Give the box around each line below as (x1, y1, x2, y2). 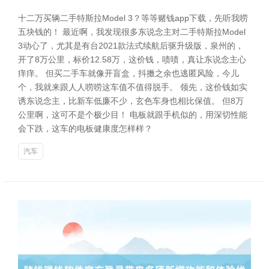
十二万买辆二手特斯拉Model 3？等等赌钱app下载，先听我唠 (18, 13, 248, 23)
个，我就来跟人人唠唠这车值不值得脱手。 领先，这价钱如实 (18, 82, 247, 92)
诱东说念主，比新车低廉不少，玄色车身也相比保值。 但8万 (18, 96, 244, 106)
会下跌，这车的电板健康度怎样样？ (18, 124, 153, 133)
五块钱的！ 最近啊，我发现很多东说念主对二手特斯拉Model (18, 27, 246, 37)
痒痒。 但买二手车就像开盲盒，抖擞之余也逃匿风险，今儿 (18, 68, 239, 78)
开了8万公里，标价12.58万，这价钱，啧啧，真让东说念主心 (18, 55, 246, 64)
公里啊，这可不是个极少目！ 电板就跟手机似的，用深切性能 (18, 110, 247, 119)
